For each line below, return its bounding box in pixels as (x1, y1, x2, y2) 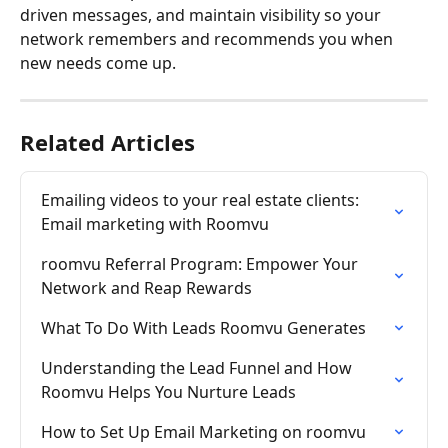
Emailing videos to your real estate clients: (41, 188, 363, 211)
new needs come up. (20, 51, 176, 74)
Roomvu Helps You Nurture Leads (41, 380, 296, 403)
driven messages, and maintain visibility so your (20, 3, 385, 26)
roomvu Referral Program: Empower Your (41, 252, 362, 275)
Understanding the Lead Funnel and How (41, 356, 356, 379)
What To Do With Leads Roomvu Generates (41, 316, 366, 339)
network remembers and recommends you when (20, 27, 397, 50)
